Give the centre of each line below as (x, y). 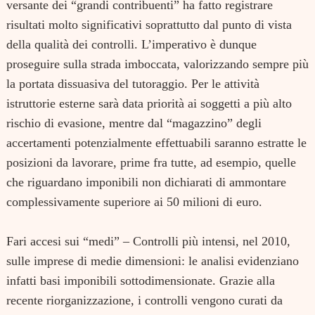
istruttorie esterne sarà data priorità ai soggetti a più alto (149, 103)
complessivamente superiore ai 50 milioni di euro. (134, 201)
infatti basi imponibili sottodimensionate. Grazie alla (141, 280)
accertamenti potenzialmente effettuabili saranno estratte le (156, 142)
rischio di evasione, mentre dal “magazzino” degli (134, 123)
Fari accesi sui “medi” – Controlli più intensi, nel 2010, (148, 241)
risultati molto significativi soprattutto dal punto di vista (149, 24)
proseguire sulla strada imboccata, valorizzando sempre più (157, 64)
